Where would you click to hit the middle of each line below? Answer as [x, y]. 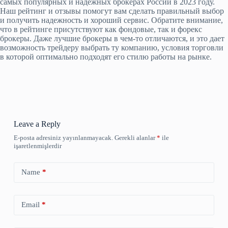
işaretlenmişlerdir [37, 146]
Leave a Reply [37, 124]
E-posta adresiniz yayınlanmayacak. [63, 137]
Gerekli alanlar [135, 137]
